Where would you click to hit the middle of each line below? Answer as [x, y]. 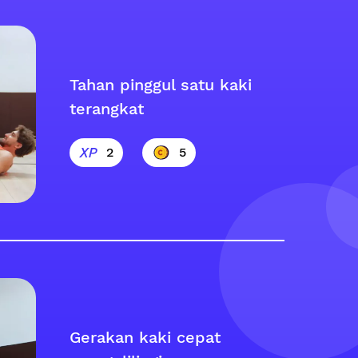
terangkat [107, 109]
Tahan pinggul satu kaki [161, 85]
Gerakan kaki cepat [145, 337]
